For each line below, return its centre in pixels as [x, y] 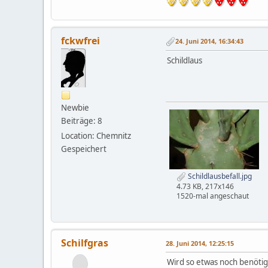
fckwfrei [80, 40]
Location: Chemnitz [96, 135]
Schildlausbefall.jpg [219, 176]
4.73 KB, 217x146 [205, 186]
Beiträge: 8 [82, 121]
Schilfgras [85, 243]
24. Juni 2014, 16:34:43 [209, 41]
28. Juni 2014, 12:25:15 [200, 243]
